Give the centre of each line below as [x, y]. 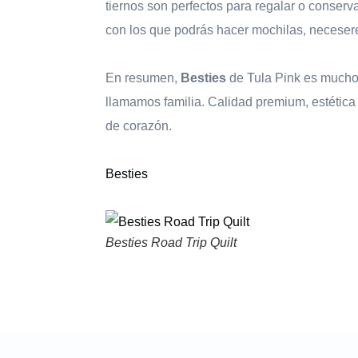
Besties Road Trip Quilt [171, 243]
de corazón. [139, 126]
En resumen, [143, 78]
